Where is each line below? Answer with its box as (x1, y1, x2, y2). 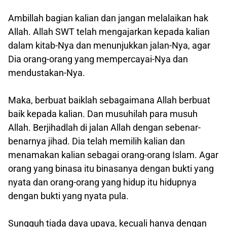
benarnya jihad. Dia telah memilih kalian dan (8, 135, 185, 146)
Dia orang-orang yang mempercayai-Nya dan (8, 53, 188, 64)
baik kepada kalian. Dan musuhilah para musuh (8, 108, 198, 119)
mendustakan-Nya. (8, 67, 85, 78)
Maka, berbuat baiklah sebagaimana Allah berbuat (8, 94, 210, 105)
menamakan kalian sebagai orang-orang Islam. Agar (8, 149, 218, 160)
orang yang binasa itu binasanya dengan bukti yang (8, 163, 214, 174)
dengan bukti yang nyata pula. (8, 190, 129, 201)
